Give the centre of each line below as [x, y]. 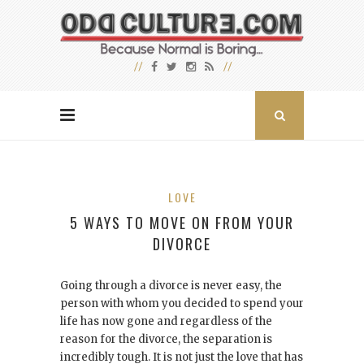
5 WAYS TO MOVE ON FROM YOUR [182, 223]
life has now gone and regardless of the [166, 322]
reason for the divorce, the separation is [166, 340]
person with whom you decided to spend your [182, 304]
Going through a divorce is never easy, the [171, 286]
